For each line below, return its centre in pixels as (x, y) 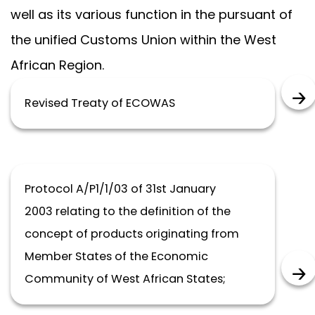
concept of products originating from (132, 234)
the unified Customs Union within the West (143, 40)
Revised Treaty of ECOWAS (100, 103)
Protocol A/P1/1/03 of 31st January (120, 189)
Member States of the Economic (116, 256)
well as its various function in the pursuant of (152, 14)
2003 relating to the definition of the (128, 211)
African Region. (61, 65)
